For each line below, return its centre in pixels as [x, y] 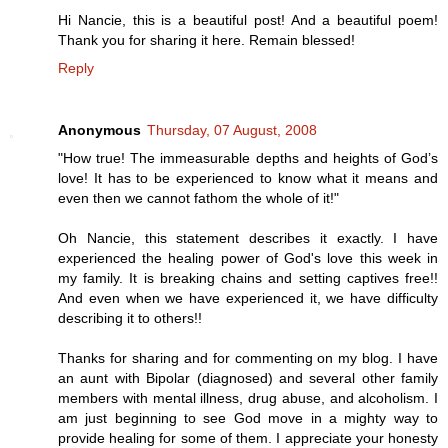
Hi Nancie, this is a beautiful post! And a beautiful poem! [248, 20]
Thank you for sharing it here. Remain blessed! [206, 40]
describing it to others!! [130, 318]
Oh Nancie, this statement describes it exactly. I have [248, 238]
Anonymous [99, 130]
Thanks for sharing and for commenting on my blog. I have [248, 358]
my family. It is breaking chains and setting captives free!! [248, 278]
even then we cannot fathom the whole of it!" [198, 198]
